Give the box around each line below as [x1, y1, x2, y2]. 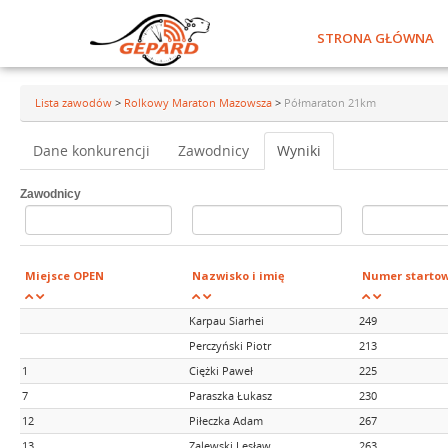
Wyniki [277, 141, 321, 160]
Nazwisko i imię [192, 268, 285, 283]
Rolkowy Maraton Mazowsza [124, 95, 275, 110]
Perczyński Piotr [189, 338, 271, 353]
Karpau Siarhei [189, 313, 264, 328]
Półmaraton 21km [284, 95, 376, 110]
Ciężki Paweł [189, 363, 253, 378]
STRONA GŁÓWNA [317, 29, 434, 47]
